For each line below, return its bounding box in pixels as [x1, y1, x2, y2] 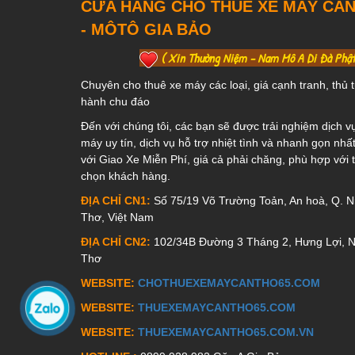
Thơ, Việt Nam [81, 210, 154, 223]
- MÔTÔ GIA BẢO [81, 21, 212, 38]
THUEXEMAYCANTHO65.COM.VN [138, 325, 314, 338]
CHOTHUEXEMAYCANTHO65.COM [138, 276, 320, 289]
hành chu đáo [81, 94, 150, 108]
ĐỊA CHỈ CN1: [81, 193, 151, 207]
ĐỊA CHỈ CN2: [81, 235, 154, 248]
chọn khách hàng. [81, 169, 174, 182]
